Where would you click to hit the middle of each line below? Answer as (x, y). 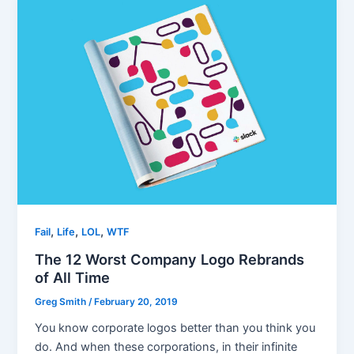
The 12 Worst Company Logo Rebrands (170, 259)
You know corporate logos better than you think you (175, 328)
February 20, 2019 (136, 301)
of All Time (73, 277)
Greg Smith (62, 301)
